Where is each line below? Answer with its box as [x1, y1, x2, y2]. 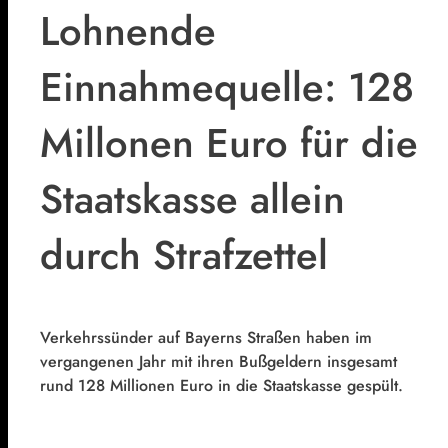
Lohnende [40, 2, 216, 61]
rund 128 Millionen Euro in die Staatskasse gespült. [40, 373, 403, 397]
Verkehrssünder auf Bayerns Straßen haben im [40, 325, 372, 349]
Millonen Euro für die [40, 114, 418, 173]
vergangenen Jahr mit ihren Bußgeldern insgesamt [40, 349, 397, 373]
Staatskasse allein [40, 170, 345, 229]
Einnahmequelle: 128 [40, 58, 414, 117]
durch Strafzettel [40, 226, 328, 285]
